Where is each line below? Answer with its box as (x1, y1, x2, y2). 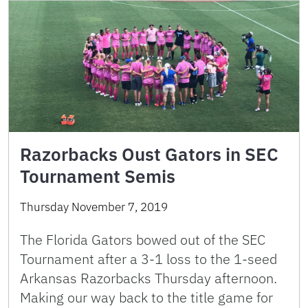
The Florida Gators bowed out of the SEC (20, 230, 265, 249)
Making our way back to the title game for (20, 287, 273, 307)
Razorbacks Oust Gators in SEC (20, 142, 278, 166)
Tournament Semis (20, 164, 175, 188)
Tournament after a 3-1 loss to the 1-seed (20, 249, 277, 268)
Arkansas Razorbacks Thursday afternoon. (20, 268, 277, 287)
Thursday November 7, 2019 (20, 199, 168, 214)
